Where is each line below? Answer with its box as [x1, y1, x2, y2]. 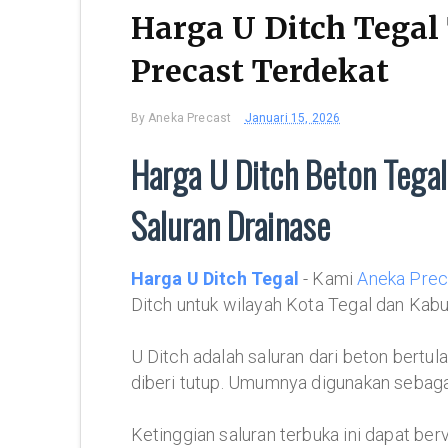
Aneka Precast [148, 111, 232, 125]
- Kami [298, 268, 358, 289]
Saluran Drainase [130, 199, 331, 251]
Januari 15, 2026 [244, 111, 341, 125]
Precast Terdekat [130, 52, 389, 90]
